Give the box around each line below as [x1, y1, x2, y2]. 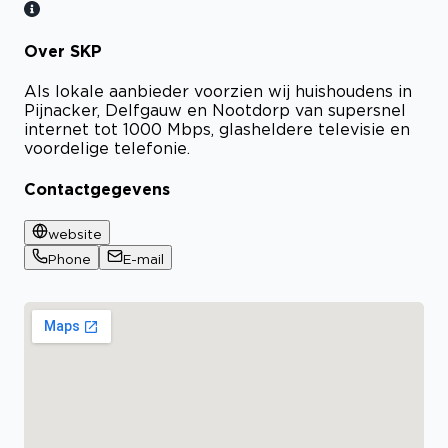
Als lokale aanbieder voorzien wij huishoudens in [24, 82, 412, 101]
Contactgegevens [24, 179, 170, 198]
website [48, 226, 102, 241]
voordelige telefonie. [24, 139, 190, 158]
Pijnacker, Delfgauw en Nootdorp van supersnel [24, 101, 406, 120]
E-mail [123, 251, 164, 266]
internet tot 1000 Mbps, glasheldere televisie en [24, 120, 410, 139]
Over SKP [24, 42, 102, 61]
